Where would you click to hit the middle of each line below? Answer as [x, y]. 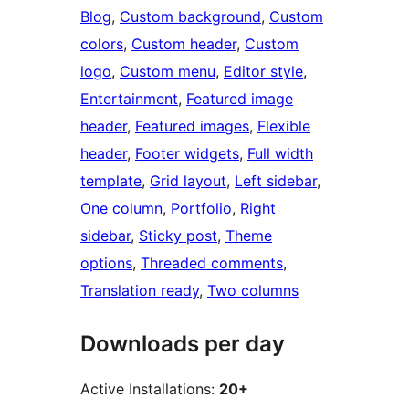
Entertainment [129, 99]
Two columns [253, 291]
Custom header [184, 44]
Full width [280, 154]
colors [102, 44]
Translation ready [140, 291]
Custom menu [168, 72]
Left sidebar [276, 181]
